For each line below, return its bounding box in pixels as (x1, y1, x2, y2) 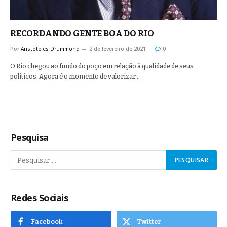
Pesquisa (11, 131, 49, 143)
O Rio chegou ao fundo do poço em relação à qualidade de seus (10, 62, 194, 70)
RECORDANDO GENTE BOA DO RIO (10, 28, 154, 39)
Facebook (31, 218, 63, 225)
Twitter (136, 218, 161, 225)
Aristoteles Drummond (21, 45, 80, 52)
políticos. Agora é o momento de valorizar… (10, 72, 140, 80)
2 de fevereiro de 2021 (89, 45, 146, 52)
